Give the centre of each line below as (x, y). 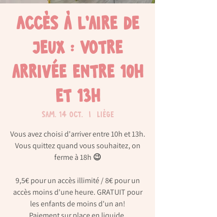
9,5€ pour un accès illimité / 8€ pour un (77, 181)
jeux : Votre (77, 49)
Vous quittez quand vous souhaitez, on (77, 146)
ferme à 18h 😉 (77, 157)
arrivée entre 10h (77, 74)
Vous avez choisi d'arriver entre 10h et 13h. (77, 134)
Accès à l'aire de (77, 25)
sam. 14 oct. (62, 115)
